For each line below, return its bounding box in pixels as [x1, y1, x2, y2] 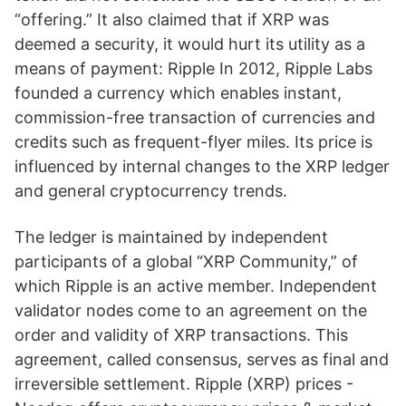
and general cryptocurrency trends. [14, 181, 287, 200]
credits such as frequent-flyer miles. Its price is [14, 132, 372, 151]
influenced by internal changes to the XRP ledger [14, 157, 390, 176]
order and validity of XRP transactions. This [14, 325, 348, 344]
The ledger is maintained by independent [14, 227, 328, 246]
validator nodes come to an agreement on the [14, 301, 367, 320]
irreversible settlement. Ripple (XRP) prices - [14, 374, 353, 393]
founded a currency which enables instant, [14, 83, 342, 102]
